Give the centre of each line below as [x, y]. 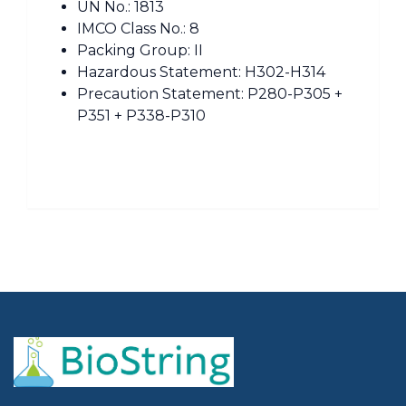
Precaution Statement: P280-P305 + [210, 94]
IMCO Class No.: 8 [138, 29]
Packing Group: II [140, 50]
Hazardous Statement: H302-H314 [201, 72]
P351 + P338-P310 [141, 116]
